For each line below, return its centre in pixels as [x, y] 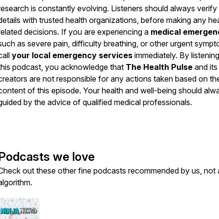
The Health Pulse [159, 67]
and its [205, 67]
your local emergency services [72, 55]
